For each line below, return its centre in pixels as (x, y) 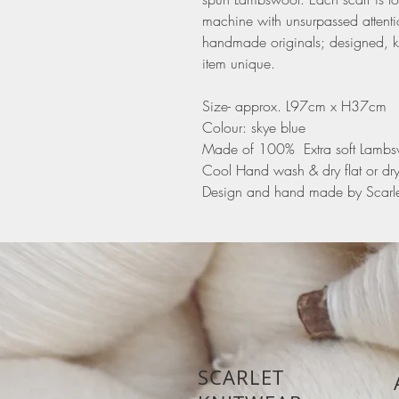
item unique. (239, 64)
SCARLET (241, 378)
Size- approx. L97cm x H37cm (294, 106)
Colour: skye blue (254, 128)
